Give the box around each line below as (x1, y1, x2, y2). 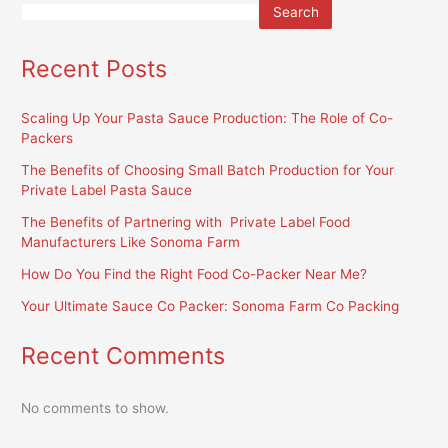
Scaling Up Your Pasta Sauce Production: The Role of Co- (21, 110, 394, 127)
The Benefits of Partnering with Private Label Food (21, 214, 351, 231)
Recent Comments (21, 341, 226, 371)
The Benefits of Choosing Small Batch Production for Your (21, 162, 395, 179)
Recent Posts (21, 53, 168, 83)
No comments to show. (21, 400, 170, 417)
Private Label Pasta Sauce (21, 182, 193, 199)
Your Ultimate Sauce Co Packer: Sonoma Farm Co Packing (21, 298, 400, 315)
